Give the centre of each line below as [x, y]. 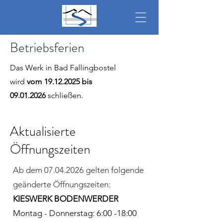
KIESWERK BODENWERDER [66, 199]
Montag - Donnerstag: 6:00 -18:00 [75, 213]
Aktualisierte [43, 131]
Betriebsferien [47, 48]
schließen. [64, 95]
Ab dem [28, 170]
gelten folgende [114, 170]
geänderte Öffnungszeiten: [62, 184]
